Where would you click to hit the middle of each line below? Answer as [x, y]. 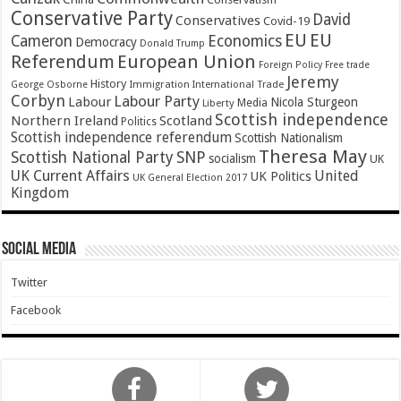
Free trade [348, 65]
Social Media [39, 250]
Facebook [36, 311]
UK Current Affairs [71, 176]
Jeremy [313, 82]
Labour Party [157, 102]
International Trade [239, 85]
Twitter [30, 283]
